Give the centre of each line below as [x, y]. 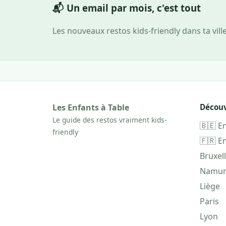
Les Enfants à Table [91, 107]
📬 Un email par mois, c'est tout [127, 8]
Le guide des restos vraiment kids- [109, 120]
